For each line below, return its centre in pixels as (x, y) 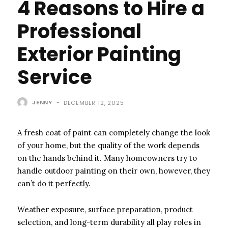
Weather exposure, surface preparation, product (105, 209)
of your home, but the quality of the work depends (108, 145)
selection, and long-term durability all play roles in (109, 222)
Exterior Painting (99, 54)
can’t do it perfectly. (54, 183)
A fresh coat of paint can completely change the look (114, 132)
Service (55, 77)
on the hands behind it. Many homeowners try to (107, 158)
